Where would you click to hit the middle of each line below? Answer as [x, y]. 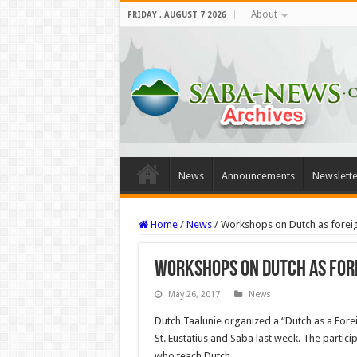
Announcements [258, 176]
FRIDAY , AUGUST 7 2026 [177, 15]
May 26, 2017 [194, 294]
